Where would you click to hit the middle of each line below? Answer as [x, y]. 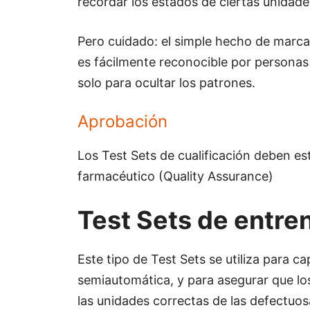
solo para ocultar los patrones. [166, 83]
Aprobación [122, 122]
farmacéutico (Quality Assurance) [175, 176]
